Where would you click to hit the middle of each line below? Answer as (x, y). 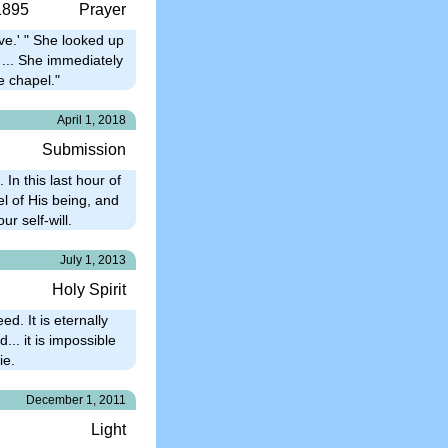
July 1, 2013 (93, 259)
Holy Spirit (89, 289)
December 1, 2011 (76, 399)
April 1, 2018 (91, 119)
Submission (84, 149)
